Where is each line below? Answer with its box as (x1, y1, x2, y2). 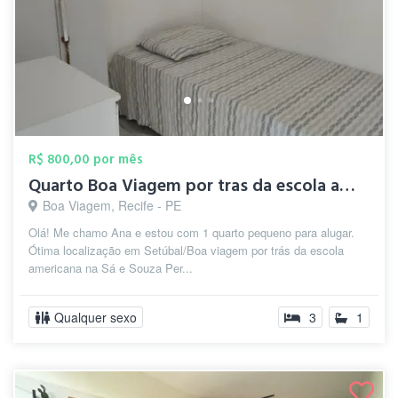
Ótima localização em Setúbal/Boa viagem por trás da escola (28, 242, 344, 259)
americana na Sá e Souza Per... (28, 259, 193, 276)
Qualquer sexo (54, 308, 137, 326)
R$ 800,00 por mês (28, 150, 143, 169)
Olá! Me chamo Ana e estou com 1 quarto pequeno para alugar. (28, 224, 354, 241)
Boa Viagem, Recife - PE (43, 196, 181, 214)
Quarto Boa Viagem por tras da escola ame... (339, 173, 355, 198)
